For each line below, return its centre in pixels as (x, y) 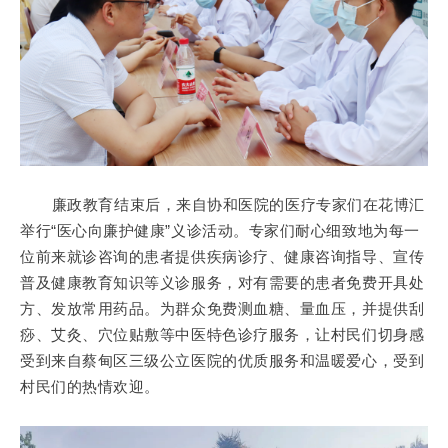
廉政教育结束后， (98, 204)
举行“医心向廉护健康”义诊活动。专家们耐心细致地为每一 (220, 230)
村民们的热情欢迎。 (90, 386)
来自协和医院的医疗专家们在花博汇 (300, 204)
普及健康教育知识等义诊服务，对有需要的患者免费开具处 (222, 282)
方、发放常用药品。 (90, 308)
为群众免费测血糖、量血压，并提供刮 (292, 308)
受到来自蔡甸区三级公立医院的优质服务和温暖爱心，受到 (222, 360)
